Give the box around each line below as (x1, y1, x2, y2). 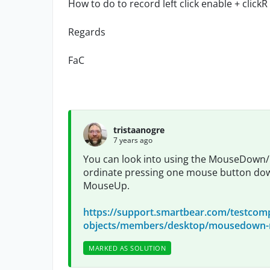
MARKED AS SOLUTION (89, 243, 166, 253)
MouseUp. (83, 179, 130, 192)
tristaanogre (113, 124, 165, 136)
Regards (68, 25, 105, 39)
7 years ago (113, 134, 152, 145)
